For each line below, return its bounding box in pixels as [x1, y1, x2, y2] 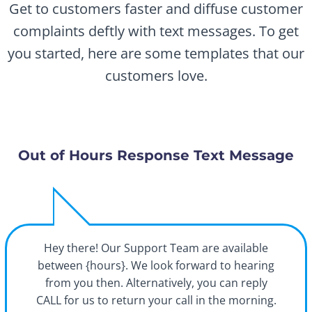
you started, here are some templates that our [8, 44, 304, 63]
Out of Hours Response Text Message [18, 147, 294, 164]
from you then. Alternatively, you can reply [45, 275, 267, 291]
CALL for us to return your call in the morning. [36, 292, 276, 309]
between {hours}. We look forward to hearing [38, 258, 274, 274]
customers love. [104, 66, 208, 86]
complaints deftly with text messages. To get [13, 22, 299, 41]
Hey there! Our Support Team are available [44, 240, 268, 256]
